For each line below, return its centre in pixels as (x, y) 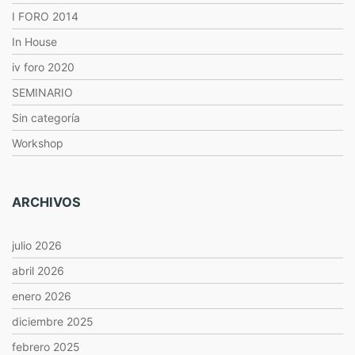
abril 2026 (38, 271)
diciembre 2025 (53, 321)
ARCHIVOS (46, 202)
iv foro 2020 (43, 67)
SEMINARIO (42, 92)
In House (34, 42)
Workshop (38, 143)
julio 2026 (37, 245)
